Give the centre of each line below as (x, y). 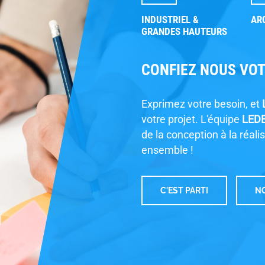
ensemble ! (167, 150)
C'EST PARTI (184, 191)
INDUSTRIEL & (170, 20)
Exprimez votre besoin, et (202, 104)
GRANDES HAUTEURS (184, 32)
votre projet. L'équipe (192, 119)
